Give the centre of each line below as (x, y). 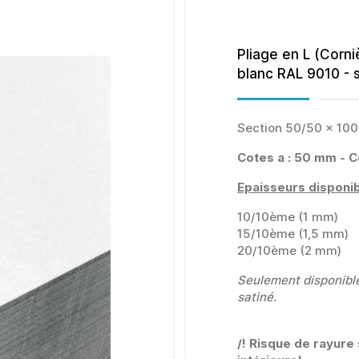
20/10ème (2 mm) (289, 251)
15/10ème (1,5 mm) (293, 234)
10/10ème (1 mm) (288, 217)
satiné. (257, 297)
